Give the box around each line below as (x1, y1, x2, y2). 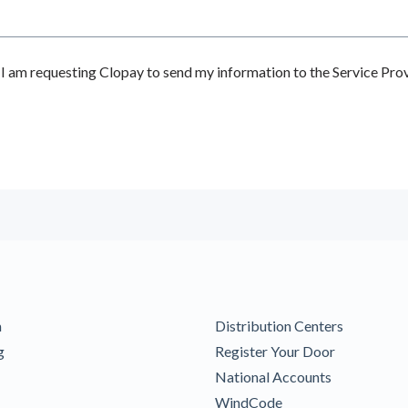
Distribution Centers (215, 317, 343, 335)
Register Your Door (215, 342, 335, 361)
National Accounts (215, 368, 331, 386)
